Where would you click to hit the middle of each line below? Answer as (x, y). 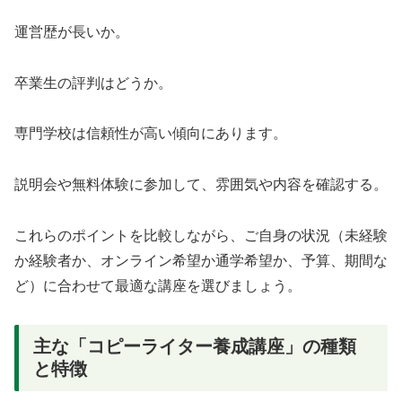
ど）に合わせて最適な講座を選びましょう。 (158, 286)
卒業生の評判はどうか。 (93, 83)
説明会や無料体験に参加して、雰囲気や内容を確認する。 (201, 185)
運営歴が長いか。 (72, 31)
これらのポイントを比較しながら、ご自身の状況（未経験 (201, 236)
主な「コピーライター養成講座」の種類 (195, 346)
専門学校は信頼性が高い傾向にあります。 (151, 134)
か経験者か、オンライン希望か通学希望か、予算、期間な (201, 261)
